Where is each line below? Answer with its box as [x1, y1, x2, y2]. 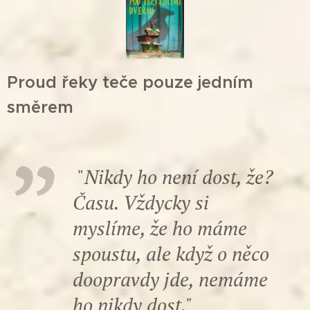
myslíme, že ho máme [73, 215, 247, 241]
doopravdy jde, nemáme [73, 266, 268, 292]
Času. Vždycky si [73, 189, 209, 215]
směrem [7, 95, 78, 118]
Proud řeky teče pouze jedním [7, 71, 253, 93]
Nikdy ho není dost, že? [84, 163, 273, 190]
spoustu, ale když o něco [73, 240, 269, 266]
